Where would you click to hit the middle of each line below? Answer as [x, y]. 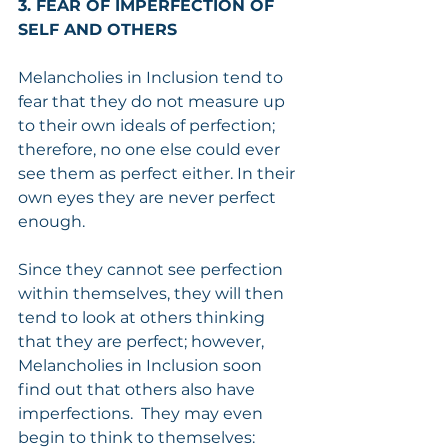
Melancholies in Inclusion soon [142, 365]
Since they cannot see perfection [152, 269]
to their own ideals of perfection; [148, 125]
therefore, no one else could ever [151, 149]
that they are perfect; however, [143, 341]
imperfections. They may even [142, 413]
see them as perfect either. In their [158, 173]
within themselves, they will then [153, 293]
